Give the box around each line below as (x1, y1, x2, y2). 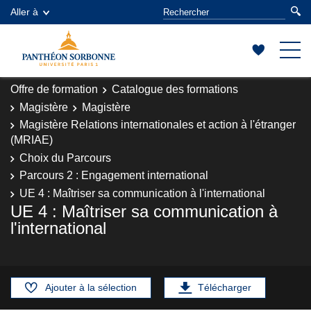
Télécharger (198, 282, 251, 293)
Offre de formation (10, 83, 98, 95)
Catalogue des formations (112, 83, 238, 95)
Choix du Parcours (19, 151, 111, 164)
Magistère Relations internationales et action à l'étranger (19, 119, 296, 131)
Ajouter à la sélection (45, 282, 137, 293)
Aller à (10, 6, 38, 17)
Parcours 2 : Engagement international (19, 169, 208, 181)
